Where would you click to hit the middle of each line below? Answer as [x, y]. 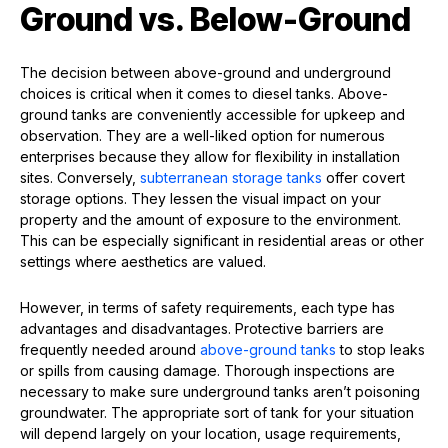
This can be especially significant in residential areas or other [222, 241]
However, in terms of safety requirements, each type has [207, 308]
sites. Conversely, [80, 178]
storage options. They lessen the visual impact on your [200, 199]
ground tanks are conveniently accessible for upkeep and [212, 115]
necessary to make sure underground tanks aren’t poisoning [220, 392]
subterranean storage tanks [231, 178]
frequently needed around [110, 350]
